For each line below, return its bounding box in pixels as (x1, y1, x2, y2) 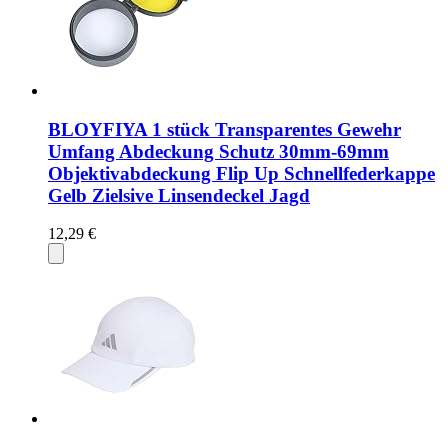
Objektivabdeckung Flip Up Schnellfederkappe (48, 162, 435, 184)
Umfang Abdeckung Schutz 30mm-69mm (48, 140, 389, 162)
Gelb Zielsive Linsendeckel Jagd (48, 184, 310, 206)
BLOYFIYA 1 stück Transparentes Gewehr (48, 118, 401, 140)
